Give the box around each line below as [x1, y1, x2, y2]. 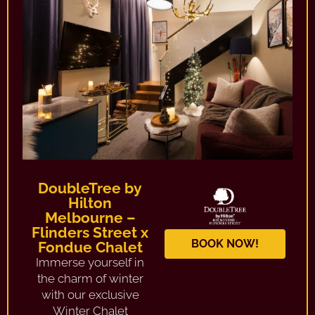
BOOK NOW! [191, 236, 259, 250]
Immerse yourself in [36, 255, 144, 269]
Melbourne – [44, 208, 136, 226]
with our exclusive [41, 287, 139, 302]
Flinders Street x [32, 223, 148, 241]
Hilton [68, 193, 112, 212]
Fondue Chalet [37, 238, 143, 256]
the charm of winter [37, 271, 143, 285]
